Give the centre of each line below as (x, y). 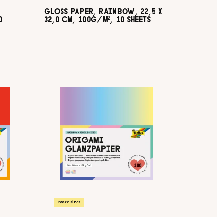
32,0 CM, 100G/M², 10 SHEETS (98, 20)
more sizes (69, 202)
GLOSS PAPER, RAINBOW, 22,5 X (103, 11)
